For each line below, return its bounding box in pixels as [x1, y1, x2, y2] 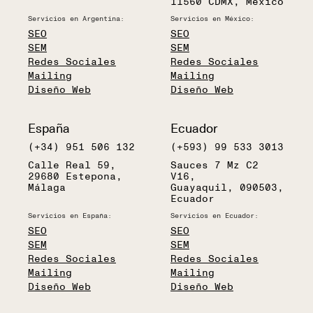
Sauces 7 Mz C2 [170, 157, 259, 171]
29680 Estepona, [28, 168, 122, 182]
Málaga [28, 180, 66, 194]
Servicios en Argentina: [28, 13, 124, 23]
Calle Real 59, [28, 157, 116, 171]
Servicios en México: [170, 13, 254, 23]
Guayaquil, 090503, [170, 180, 284, 194]
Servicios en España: [28, 210, 112, 220]
